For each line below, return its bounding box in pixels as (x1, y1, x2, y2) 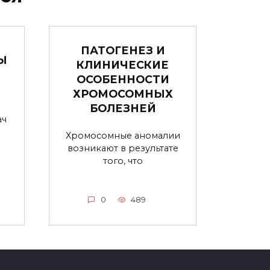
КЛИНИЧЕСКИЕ (77, 58, 169, 71)
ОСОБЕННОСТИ (76, 72, 169, 86)
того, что (102, 155, 143, 166)
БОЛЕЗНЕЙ (89, 101, 156, 115)
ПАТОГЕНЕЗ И (80, 43, 165, 57)
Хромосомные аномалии (65, 130, 180, 141)
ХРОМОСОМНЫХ (72, 87, 173, 100)
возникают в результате (67, 142, 178, 154)
